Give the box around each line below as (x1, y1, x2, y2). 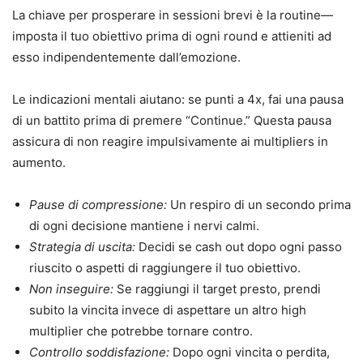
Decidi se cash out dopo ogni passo (135, 239, 342, 255)
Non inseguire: (29, 281, 113, 297)
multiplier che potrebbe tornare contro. (29, 323, 253, 340)
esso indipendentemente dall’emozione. (12, 49, 241, 66)
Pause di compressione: (29, 197, 167, 213)
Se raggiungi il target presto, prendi (113, 281, 321, 297)
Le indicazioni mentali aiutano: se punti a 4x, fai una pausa (12, 92, 344, 108)
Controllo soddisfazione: (29, 344, 169, 361)
